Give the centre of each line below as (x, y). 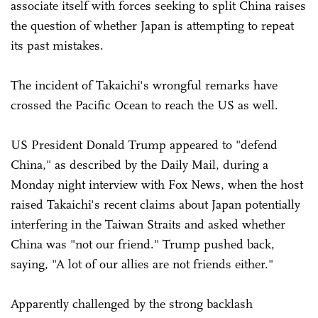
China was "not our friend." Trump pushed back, (143, 244)
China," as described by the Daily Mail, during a (139, 164)
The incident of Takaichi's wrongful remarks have (144, 85)
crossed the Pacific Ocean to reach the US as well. (146, 105)
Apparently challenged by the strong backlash (132, 303)
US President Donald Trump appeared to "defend (144, 144)
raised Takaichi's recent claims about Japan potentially (155, 204)
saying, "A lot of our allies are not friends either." (142, 264)
